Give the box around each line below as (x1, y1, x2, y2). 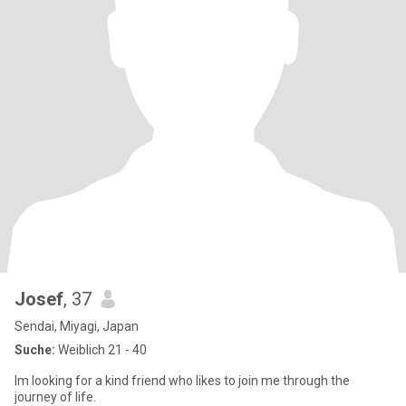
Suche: (14, 343, 55, 357)
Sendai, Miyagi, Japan (14, 319, 139, 333)
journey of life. (14, 390, 96, 404)
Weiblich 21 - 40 (55, 343, 147, 357)
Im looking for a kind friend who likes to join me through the (14, 373, 350, 388)
